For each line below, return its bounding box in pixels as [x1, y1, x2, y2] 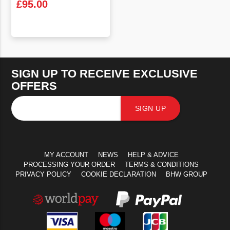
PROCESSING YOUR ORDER [24, 161, 115, 169]
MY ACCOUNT [44, 151, 88, 159]
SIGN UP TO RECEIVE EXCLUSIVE [11, 67, 198, 81]
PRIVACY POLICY [15, 170, 71, 179]
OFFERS [11, 80, 57, 93]
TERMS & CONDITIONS [125, 161, 199, 169]
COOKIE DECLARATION [81, 170, 156, 179]
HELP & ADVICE [127, 151, 179, 159]
